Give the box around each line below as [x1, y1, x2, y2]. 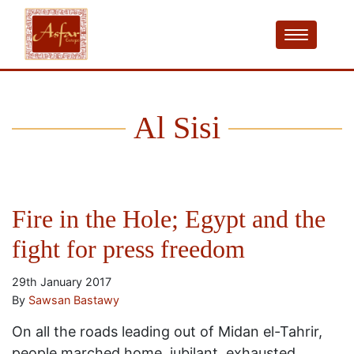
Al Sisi [134, 110, 220, 145]
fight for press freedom [12, 235, 245, 263]
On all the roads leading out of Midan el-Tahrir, [12, 323, 322, 340]
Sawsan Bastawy [28, 293, 119, 307]
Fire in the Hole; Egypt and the [12, 205, 326, 233]
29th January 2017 [12, 275, 111, 288]
